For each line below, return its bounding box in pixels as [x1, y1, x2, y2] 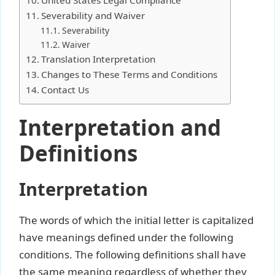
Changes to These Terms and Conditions [41, 68, 218, 80]
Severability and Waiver [41, 9, 145, 21]
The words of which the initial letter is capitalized [19, 212, 254, 227]
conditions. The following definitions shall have [19, 247, 246, 261]
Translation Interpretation [41, 52, 156, 65]
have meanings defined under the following [19, 230, 233, 244]
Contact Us [41, 83, 90, 96]
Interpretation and [19, 112, 221, 142]
